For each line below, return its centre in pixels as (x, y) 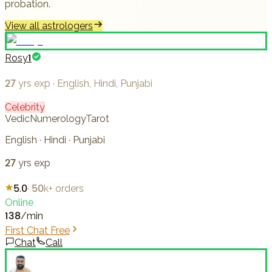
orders (70, 189)
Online (19, 203)
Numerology (58, 119)
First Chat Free (37, 231)
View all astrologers (49, 26)
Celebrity (25, 107)
